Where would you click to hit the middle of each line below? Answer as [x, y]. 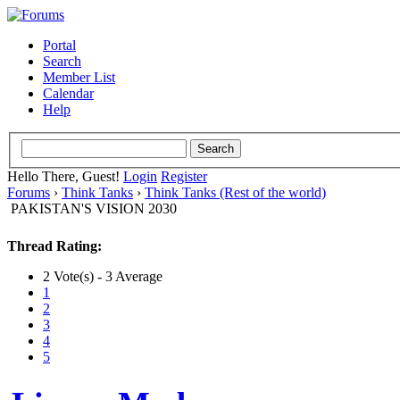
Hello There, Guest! [65, 176]
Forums [29, 192]
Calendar [68, 93]
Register [184, 176]
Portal [59, 45]
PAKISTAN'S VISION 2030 [94, 208]
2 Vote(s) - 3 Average [103, 276]
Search [62, 61]
